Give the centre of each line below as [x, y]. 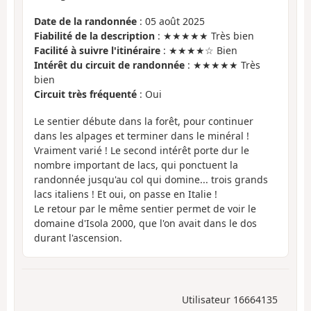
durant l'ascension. [78, 237]
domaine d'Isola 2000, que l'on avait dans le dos [145, 223]
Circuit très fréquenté [85, 94]
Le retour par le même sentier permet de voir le [145, 208]
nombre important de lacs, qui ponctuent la [136, 165]
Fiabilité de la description [94, 36]
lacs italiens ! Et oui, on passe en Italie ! [126, 194]
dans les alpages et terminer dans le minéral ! [142, 135]
